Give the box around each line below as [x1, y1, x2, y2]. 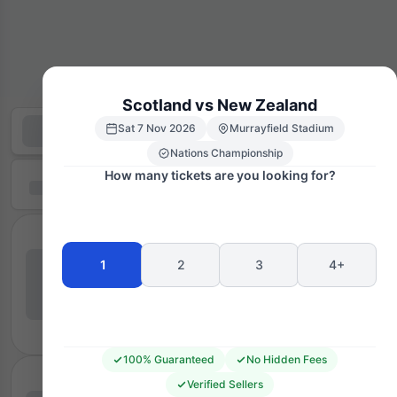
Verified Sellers [187, 377, 263, 391]
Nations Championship [169, 145, 283, 160]
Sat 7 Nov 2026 [118, 121, 196, 135]
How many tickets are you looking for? [104, 167, 336, 183]
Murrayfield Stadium [230, 121, 334, 135]
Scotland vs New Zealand [122, 95, 317, 114]
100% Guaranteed [123, 352, 214, 366]
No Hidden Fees [246, 352, 327, 366]
